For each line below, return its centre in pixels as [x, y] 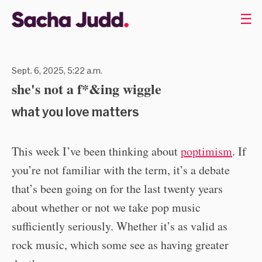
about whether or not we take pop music [106, 208]
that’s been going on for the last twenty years [117, 189]
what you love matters [75, 112]
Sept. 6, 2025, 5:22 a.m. [57, 71]
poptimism [206, 151]
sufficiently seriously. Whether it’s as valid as [120, 226]
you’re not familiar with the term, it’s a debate [121, 170]
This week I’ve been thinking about [96, 151]
